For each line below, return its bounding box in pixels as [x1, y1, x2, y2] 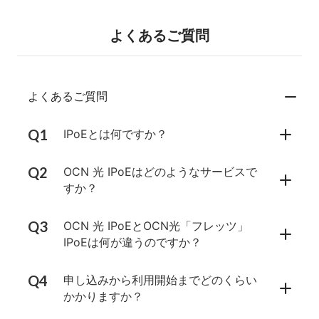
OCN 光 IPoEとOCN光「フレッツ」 [63, 219, 249, 234]
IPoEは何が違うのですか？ [63, 235, 202, 250]
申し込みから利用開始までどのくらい [63, 273, 257, 288]
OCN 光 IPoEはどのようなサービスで [63, 164, 257, 179]
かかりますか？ [63, 289, 143, 304]
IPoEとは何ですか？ [63, 127, 167, 142]
